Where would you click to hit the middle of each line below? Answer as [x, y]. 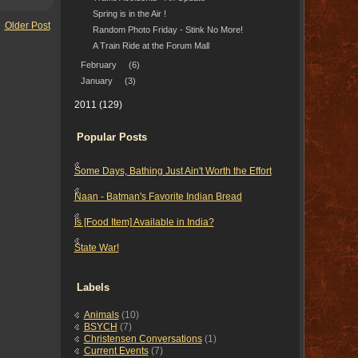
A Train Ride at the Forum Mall [151, 46]
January [96, 81]
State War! [96, 247]
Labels [93, 288]
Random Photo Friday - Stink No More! [167, 30]
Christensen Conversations [143, 339]
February [98, 65]
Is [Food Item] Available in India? [144, 222]
